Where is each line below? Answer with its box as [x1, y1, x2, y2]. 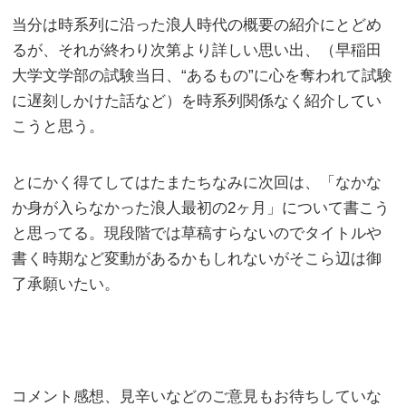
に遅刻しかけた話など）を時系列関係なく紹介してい [12, 92, 382, 110]
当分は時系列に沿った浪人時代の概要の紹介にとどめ [12, 15, 382, 34]
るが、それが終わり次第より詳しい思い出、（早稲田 [12, 41, 382, 59]
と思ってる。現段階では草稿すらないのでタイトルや [12, 224, 382, 242]
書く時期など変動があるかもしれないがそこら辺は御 [12, 249, 382, 267]
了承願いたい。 [12, 275, 121, 293]
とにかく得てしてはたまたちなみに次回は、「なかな [12, 173, 382, 191]
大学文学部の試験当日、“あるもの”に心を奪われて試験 [12, 66, 393, 84]
